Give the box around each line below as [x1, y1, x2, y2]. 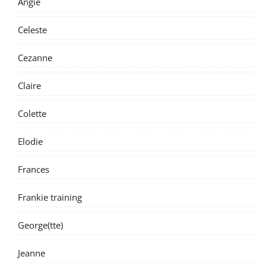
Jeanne [18, 246, 45, 259]
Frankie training [18, 191, 82, 203]
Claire [18, 79, 41, 91]
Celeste [18, 23, 47, 36]
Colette [18, 107, 46, 119]
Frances [18, 163, 49, 175]
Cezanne [18, 51, 52, 64]
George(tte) [18, 218, 63, 231]
